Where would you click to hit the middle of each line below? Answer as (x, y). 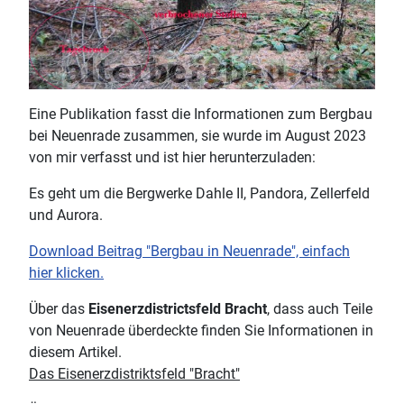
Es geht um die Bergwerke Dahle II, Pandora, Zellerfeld (199, 194)
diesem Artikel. (75, 353)
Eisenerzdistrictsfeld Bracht (178, 309)
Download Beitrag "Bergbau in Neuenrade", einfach (189, 252)
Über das (59, 309)
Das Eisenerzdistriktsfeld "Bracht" (134, 374)
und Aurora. (66, 216)
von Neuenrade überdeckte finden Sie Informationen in (201, 331)
